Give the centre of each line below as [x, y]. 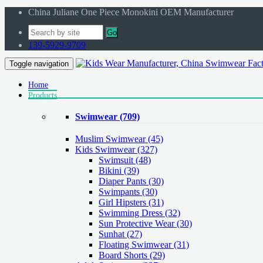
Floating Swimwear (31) [144, 245]
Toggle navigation [39, 64]
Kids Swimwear [106, 150]
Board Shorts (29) [132, 255]
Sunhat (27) [120, 234]
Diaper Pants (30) [131, 181]
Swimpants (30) [128, 192]
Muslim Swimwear [112, 139]
